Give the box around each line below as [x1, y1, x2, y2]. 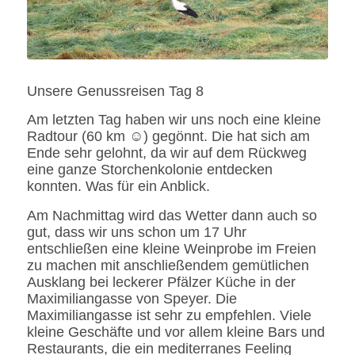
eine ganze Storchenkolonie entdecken [26, 162, 273, 178]
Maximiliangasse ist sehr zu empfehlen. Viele [26, 307, 311, 323]
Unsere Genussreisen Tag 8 [26, 83, 204, 100]
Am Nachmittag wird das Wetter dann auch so [26, 207, 317, 223]
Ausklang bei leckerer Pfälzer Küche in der [26, 273, 296, 290]
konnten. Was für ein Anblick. [26, 178, 210, 195]
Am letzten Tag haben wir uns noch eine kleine [26, 112, 321, 128]
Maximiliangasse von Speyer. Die [26, 290, 237, 307]
